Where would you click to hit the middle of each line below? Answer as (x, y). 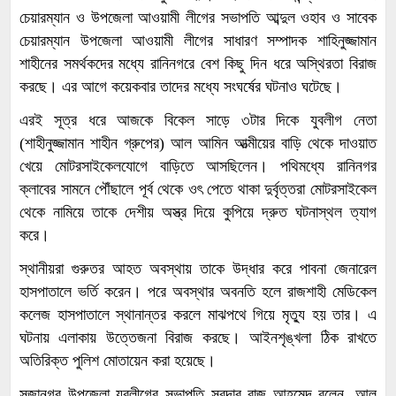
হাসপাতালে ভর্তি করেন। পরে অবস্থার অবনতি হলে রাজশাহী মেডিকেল (198, 292)
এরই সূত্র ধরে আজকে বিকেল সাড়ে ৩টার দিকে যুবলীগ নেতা (198, 121)
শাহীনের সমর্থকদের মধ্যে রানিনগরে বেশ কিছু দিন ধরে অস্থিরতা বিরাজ (198, 64)
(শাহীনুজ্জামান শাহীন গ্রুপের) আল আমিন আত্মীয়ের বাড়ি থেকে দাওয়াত (198, 144)
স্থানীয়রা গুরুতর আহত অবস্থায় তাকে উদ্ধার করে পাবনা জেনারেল (198, 269)
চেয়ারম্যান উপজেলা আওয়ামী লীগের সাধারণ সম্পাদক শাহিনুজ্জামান (198, 41)
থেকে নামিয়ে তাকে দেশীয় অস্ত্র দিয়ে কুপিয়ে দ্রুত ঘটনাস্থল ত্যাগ (198, 213)
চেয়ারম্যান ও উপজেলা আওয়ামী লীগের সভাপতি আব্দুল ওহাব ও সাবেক (198, 18)
